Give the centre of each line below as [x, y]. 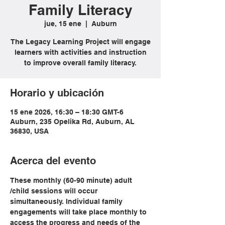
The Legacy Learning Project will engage [80, 42]
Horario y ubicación [57, 93]
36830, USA [29, 131]
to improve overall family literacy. [80, 63]
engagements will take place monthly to [79, 212]
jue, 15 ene [63, 24]
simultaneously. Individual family [67, 201]
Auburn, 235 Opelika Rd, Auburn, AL [72, 122]
